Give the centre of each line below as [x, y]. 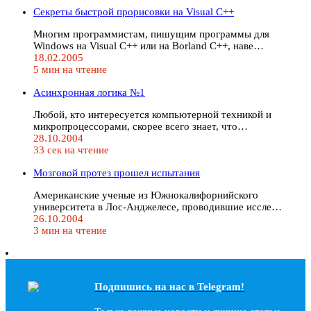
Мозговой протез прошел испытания [117, 173]
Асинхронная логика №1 [89, 92]
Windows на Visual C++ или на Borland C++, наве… [149, 45]
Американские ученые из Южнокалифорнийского [146, 195]
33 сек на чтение [71, 150]
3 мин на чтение [70, 230]
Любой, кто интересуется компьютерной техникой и [152, 114]
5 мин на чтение [70, 69]
